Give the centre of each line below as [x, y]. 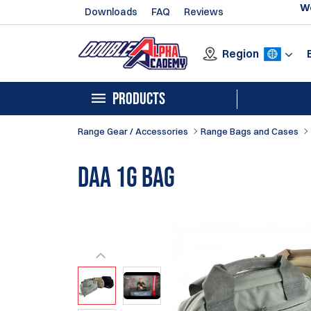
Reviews [204, 12]
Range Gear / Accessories [133, 131]
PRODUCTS [139, 99]
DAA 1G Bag [126, 179]
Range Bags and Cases [250, 131]
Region [241, 53]
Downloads [111, 12]
